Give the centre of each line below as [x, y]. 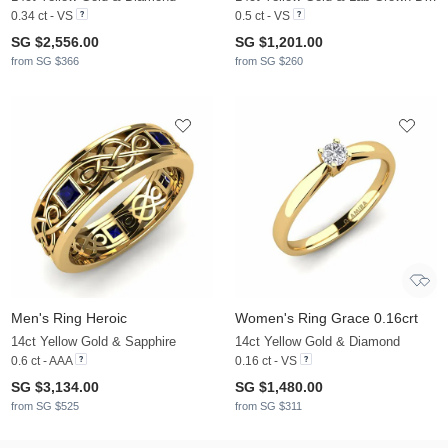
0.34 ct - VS [42, 16]
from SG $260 [269, 61]
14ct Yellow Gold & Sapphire [93, 342]
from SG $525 [45, 406]
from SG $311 [268, 406]
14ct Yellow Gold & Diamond [317, 342]
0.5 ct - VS [262, 16]
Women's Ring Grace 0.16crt [326, 318]
